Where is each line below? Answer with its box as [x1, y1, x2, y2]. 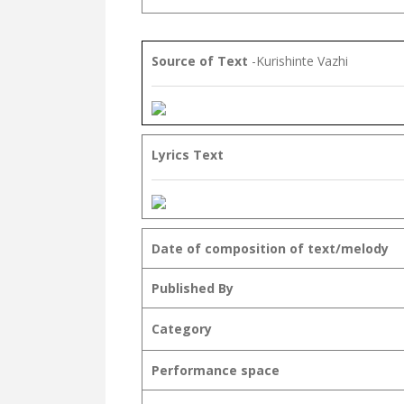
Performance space [151, 362, 280, 379]
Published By [151, 280, 234, 297]
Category [151, 320, 212, 337]
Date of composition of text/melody [151, 240, 389, 257]
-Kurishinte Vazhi [252, 52, 348, 69]
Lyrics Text [151, 146, 224, 163]
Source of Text [151, 52, 252, 69]
